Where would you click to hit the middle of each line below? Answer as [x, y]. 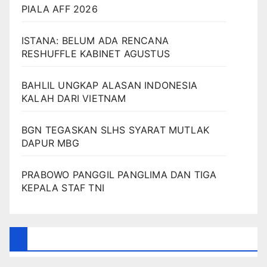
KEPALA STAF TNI [63, 188]
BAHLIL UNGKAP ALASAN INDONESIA [109, 86]
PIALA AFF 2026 [60, 9]
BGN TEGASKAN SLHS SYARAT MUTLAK [116, 130]
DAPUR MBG [50, 143]
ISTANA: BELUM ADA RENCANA [95, 41]
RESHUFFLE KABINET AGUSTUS [96, 54]
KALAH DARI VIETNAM [74, 99]
